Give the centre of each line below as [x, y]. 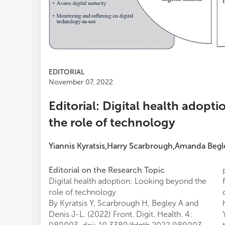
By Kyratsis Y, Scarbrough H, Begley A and [124, 203]
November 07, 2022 [81, 82]
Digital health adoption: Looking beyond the [128, 181]
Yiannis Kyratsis [77, 146]
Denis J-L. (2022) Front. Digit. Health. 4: [121, 214]
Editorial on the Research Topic [107, 170]
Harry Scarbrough [140, 146]
